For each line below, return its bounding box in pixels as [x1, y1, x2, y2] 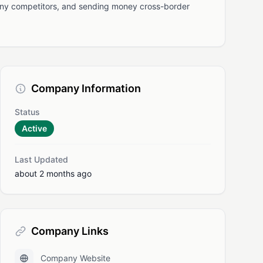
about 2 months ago [15, 168, 92, 178]
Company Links [31, 225, 109, 237]
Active [22, 123, 47, 133]
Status [15, 107, 40, 117]
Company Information [31, 82, 141, 95]
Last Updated [15, 154, 68, 164]
